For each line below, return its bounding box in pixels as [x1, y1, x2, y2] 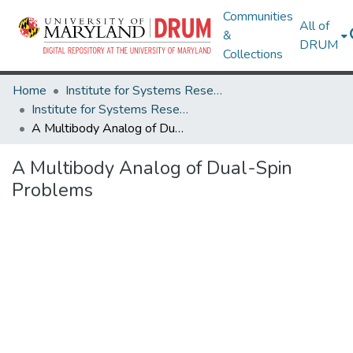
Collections [223, 46, 284, 63]
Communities [223, 8, 294, 25]
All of [299, 17, 330, 35]
